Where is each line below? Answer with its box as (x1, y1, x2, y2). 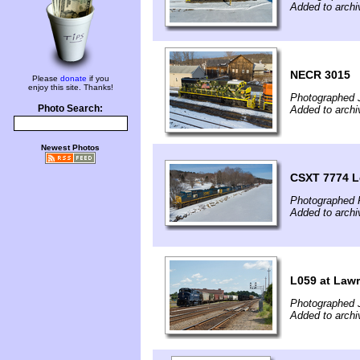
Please (31, 74, 60, 83)
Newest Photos (41, 143, 100, 152)
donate (59, 74, 87, 83)
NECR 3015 (290, 68, 350, 82)
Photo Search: (38, 104, 103, 113)
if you (86, 74, 109, 83)
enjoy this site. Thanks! (27, 83, 113, 92)
